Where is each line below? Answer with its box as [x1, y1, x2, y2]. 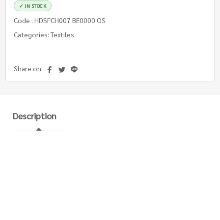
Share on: [14, 64, 45, 73]
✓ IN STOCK [19, 2, 47, 9]
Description [13, 110, 57, 121]
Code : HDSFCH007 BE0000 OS [14, 16, 106, 25]
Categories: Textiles [14, 30, 75, 39]
